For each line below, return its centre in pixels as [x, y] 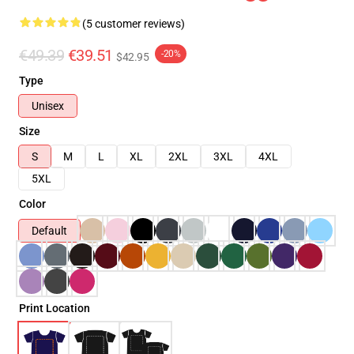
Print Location [55, 308]
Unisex [48, 106]
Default [49, 231]
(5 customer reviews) [134, 24]
